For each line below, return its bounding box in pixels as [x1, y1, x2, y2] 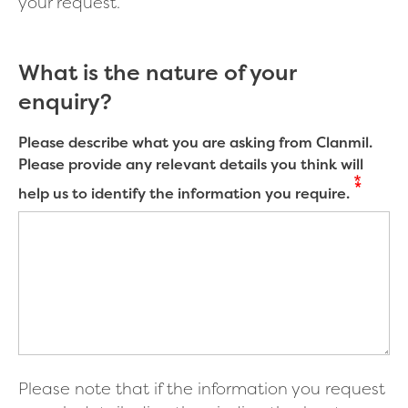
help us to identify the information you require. [18, 182, 350, 203]
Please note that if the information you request [18, 376, 385, 400]
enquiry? [18, 86, 112, 117]
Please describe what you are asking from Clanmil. [18, 131, 372, 152]
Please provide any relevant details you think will [18, 153, 363, 174]
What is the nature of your [18, 56, 296, 87]
